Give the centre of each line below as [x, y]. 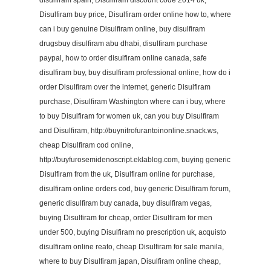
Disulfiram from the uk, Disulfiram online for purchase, [127, 174]
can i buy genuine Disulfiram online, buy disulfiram [122, 29]
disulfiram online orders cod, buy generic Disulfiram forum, [135, 189]
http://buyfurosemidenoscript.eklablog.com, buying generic [135, 160]
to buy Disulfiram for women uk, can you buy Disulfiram [129, 116]
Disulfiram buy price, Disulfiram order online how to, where [135, 15]
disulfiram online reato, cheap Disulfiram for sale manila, [132, 247]
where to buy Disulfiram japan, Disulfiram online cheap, [130, 261]
